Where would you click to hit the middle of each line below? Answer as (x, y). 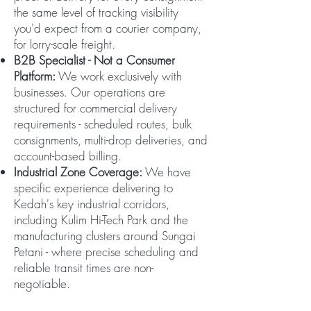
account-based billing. (68, 156)
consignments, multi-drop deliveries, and (111, 140)
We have (167, 172)
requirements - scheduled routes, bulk (103, 124)
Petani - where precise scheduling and (106, 252)
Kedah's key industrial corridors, (92, 204)
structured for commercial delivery (95, 108)
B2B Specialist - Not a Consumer (94, 60)
